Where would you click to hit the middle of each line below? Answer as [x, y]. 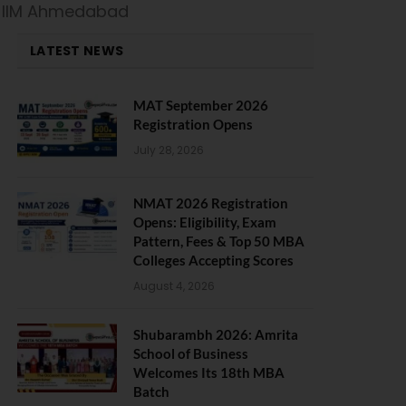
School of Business [191, 353]
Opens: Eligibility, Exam [205, 222]
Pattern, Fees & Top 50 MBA [219, 241]
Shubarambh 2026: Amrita [216, 334]
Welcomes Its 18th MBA [209, 372]
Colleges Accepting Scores [213, 260]
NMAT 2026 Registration [211, 203]
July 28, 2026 [169, 150]
